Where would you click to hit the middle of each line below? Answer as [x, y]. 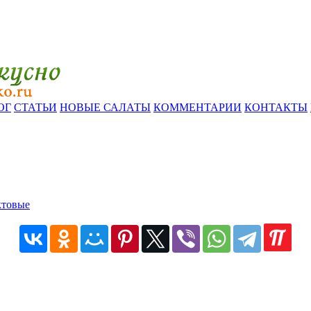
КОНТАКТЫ [276, 107]
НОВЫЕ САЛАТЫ [105, 107]
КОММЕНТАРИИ [197, 107]
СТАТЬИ [35, 107]
